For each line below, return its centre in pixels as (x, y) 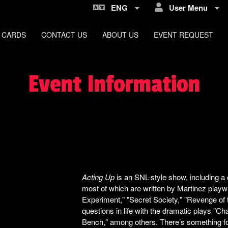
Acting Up (99, 177)
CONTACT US (64, 35)
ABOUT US (120, 35)
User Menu (186, 8)
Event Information (114, 84)
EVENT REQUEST (183, 35)
